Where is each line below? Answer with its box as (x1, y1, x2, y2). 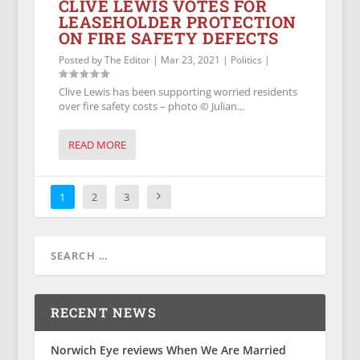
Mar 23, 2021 (160, 53, 220, 67)
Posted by (58, 53, 104, 67)
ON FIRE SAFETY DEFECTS (58, 27, 279, 49)
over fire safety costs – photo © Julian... (58, 99, 244, 114)
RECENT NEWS (50, 304, 157, 321)
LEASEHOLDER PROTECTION (58, 11, 297, 33)
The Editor (104, 53, 150, 67)
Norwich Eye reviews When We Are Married (50, 342, 286, 358)
